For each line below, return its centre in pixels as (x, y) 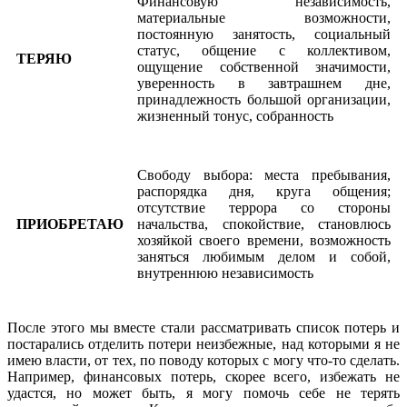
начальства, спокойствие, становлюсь (264, 223)
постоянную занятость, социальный (264, 34)
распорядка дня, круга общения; (264, 191)
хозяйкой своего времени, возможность (264, 240)
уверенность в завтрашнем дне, (264, 83)
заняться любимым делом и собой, (264, 256)
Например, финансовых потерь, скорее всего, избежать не (203, 376)
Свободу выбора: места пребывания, (264, 174)
